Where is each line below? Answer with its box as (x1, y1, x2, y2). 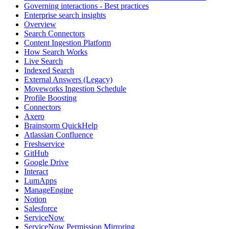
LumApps (24, 176, 57, 186)
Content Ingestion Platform (24, 38, 111, 48)
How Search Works (24, 48, 87, 57)
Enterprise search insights (24, 11, 106, 20)
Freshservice (24, 140, 64, 149)
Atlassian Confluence (24, 130, 93, 140)
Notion (24, 195, 47, 204)
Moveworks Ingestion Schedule (24, 84, 126, 94)
